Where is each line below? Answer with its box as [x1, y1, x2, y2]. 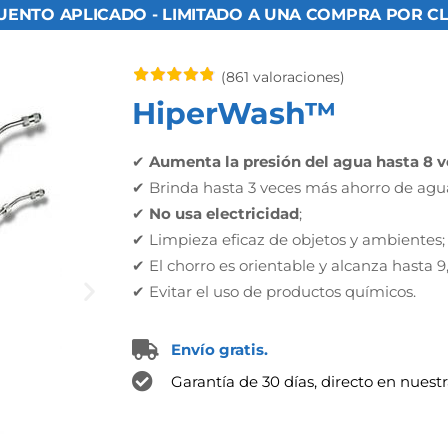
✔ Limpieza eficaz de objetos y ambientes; [132, 230, 445, 249]
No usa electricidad [149, 204, 299, 223]
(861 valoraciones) [217, 68, 345, 86]
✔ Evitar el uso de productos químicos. [132, 282, 416, 301]
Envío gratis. [171, 340, 269, 359]
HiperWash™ [132, 95, 336, 132]
